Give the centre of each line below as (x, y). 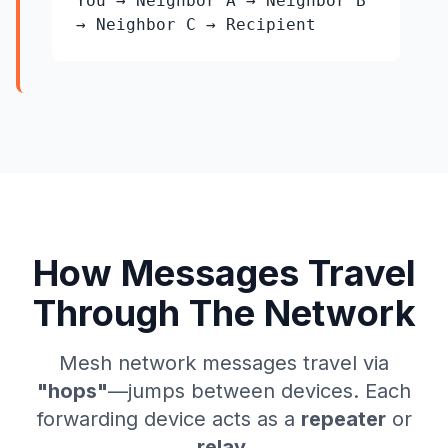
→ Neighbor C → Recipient (196, 24)
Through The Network (224, 313)
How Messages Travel (224, 273)
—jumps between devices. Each (259, 391)
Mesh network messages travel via (224, 363)
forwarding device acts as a (168, 419)
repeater (343, 419)
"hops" (72, 391)
